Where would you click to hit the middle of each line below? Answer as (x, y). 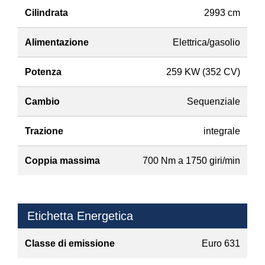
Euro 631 (221, 243)
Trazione (44, 131)
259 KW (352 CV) (203, 72)
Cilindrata (46, 12)
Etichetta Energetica (80, 216)
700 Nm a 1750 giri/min (191, 160)
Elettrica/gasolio (206, 42)
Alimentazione (57, 42)
